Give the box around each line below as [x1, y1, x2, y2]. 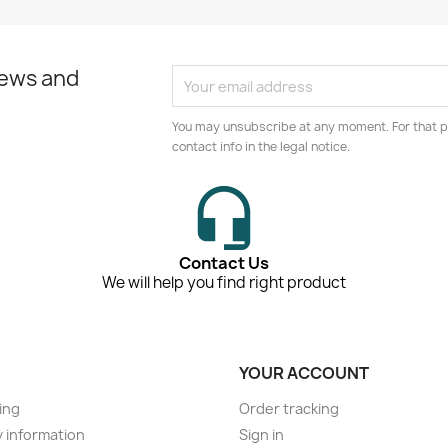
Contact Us [178, 252, 269, 275]
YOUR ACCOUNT [239, 362, 369, 385]
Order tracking [239, 399, 339, 419]
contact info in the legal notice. [172, 138, 351, 156]
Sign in [239, 425, 284, 445]
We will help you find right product [101, 272, 346, 294]
